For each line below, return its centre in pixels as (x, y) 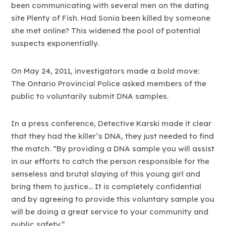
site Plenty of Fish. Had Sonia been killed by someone (111, 18)
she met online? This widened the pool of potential (106, 31)
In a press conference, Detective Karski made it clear (111, 123)
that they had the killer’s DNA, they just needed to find (113, 136)
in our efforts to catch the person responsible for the (110, 161)
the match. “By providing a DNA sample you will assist (113, 148)
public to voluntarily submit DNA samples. (90, 96)
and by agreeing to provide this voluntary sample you (113, 199)
